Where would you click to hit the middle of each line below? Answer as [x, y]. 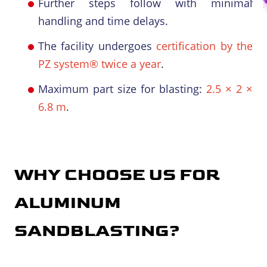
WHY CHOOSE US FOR [117, 175]
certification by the [205, 46]
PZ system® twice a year [100, 64]
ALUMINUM [68, 203]
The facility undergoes [97, 46]
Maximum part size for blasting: [122, 89]
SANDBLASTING [91, 231]
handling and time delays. [103, 21]
